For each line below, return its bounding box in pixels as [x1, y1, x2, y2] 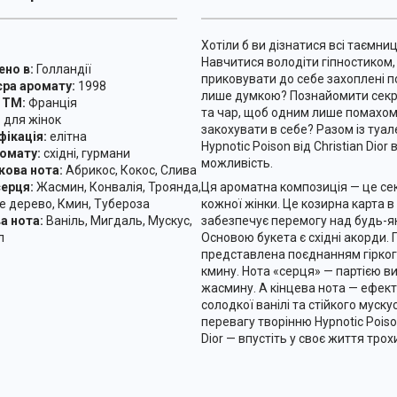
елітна [46, 128, 87, 144]
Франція [25, 95, 77, 110]
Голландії [33, 61, 91, 76]
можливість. [200, 155, 273, 170]
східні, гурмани [40, 145, 130, 160]
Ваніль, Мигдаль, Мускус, [43, 213, 192, 228]
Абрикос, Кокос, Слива [62, 162, 197, 177]
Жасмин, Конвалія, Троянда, [33, 179, 201, 194]
